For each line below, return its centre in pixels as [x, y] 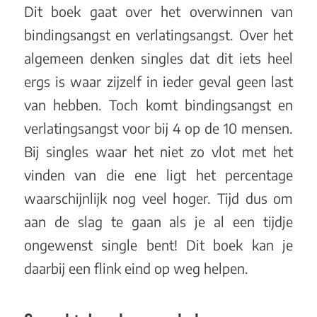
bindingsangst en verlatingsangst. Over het [158, 35]
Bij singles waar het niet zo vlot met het [158, 152]
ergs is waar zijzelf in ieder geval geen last [158, 82]
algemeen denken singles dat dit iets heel [158, 58]
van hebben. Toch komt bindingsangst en [158, 105]
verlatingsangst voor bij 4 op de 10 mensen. [158, 128]
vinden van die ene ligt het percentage [158, 175]
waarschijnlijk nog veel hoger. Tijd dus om [158, 198]
